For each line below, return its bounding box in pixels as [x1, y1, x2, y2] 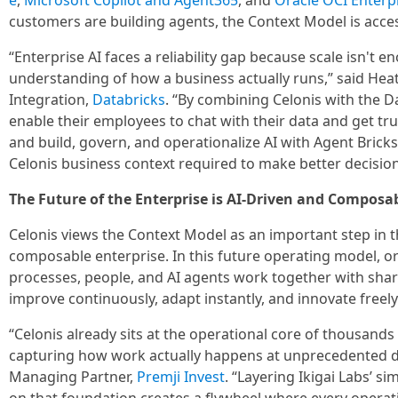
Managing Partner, [9, 367, 137, 386]
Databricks [92, 90, 165, 109]
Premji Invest [137, 367, 225, 386]
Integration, [9, 90, 92, 109]
